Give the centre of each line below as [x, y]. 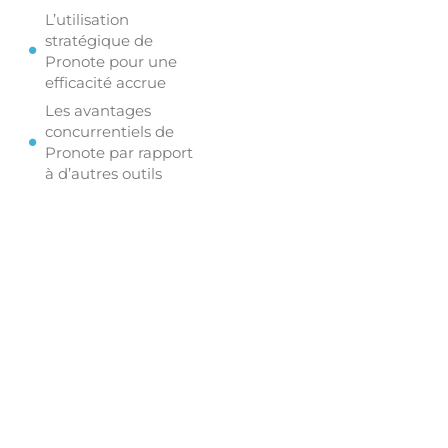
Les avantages [97, 111]
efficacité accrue [105, 82]
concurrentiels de [109, 132]
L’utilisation [86, 19]
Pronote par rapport [118, 153]
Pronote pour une [110, 61]
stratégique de [98, 40]
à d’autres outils [103, 174]
